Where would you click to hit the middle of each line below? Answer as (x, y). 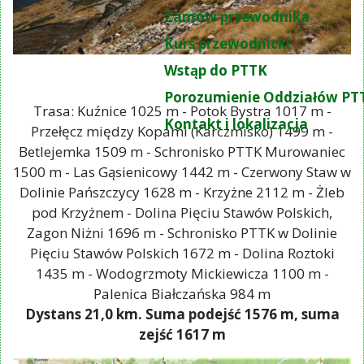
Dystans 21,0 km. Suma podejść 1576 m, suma (182, 314)
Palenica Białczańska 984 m (182, 294)
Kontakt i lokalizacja (236, 124)
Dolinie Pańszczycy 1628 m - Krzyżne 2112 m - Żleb (182, 193)
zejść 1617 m (182, 335)
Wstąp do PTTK (215, 70)
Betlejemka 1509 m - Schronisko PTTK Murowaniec (182, 152)
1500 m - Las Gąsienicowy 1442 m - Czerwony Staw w (182, 172)
